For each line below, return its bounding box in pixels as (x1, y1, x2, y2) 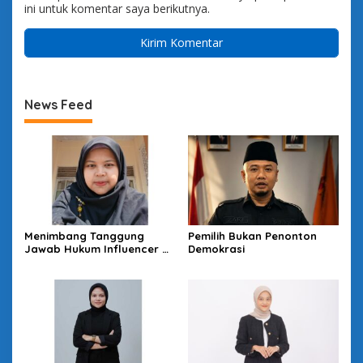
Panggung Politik (24, 254, 115, 268)
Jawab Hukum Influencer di (24, 241, 172, 255)
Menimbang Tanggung (24, 228, 144, 242)
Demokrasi (187, 241, 245, 255)
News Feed (24, 96, 92, 113)
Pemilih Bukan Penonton (187, 228, 317, 242)
